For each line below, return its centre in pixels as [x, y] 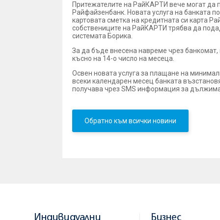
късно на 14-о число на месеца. [123, 59]
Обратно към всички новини [130, 121]
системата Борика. [102, 36]
